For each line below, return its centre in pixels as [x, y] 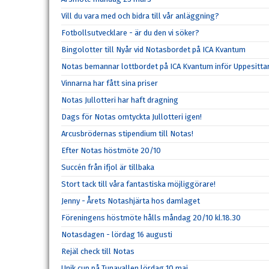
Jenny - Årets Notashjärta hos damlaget [131, 201]
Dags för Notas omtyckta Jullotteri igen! [131, 117]
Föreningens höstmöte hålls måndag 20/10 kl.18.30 [151, 218]
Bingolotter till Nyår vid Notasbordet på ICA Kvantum [153, 50]
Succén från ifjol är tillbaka [108, 168]
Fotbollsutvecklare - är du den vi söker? [130, 33]
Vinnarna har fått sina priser [110, 83]
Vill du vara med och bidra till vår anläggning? [140, 16]
